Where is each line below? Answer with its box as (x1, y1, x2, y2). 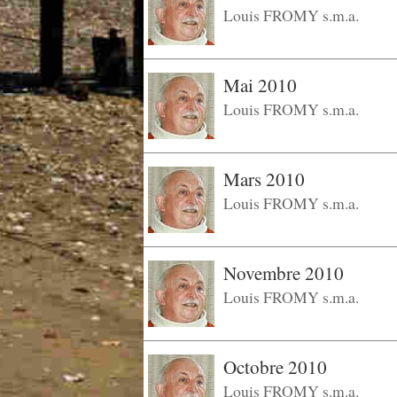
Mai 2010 (223, 73, 297, 98)
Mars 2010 (223, 167, 305, 192)
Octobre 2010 (223, 354, 327, 380)
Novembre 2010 (223, 261, 344, 286)
